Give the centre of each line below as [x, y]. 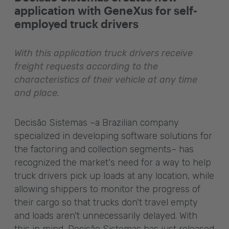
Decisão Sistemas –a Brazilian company [97, 123]
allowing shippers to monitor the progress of [107, 189]
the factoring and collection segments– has [104, 149]
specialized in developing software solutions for [113, 136]
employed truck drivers [76, 24]
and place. [37, 93]
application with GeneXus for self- [106, 10]
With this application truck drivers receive [104, 53]
